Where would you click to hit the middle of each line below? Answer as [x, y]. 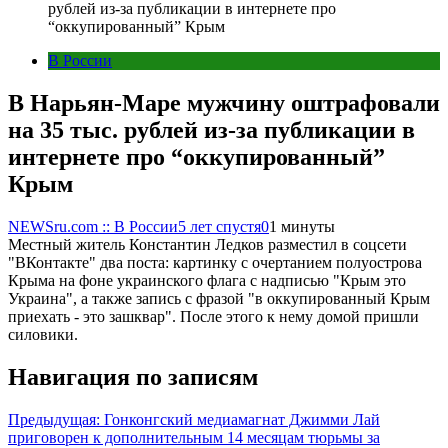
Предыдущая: [54, 419]
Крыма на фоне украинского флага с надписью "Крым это [207, 280]
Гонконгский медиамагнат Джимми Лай [242, 419]
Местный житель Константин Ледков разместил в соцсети [207, 244]
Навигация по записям [133, 376]
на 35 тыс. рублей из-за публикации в [211, 129]
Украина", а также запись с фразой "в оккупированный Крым [219, 298]
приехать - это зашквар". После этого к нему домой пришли [213, 316]
